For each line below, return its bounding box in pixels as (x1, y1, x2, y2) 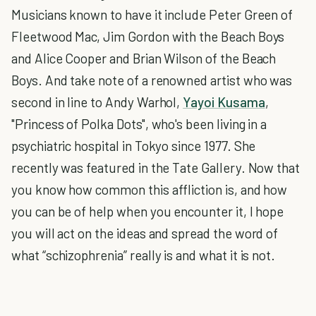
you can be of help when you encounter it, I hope (11, 203, 284, 219)
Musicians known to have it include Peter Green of (11, 6, 293, 23)
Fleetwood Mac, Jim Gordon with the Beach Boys (11, 28, 285, 44)
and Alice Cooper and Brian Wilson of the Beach (11, 50, 276, 66)
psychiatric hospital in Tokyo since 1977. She (11, 138, 256, 154)
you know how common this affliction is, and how (11, 181, 288, 197)
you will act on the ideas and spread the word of (11, 225, 279, 241)
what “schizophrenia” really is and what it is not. (11, 247, 276, 263)
